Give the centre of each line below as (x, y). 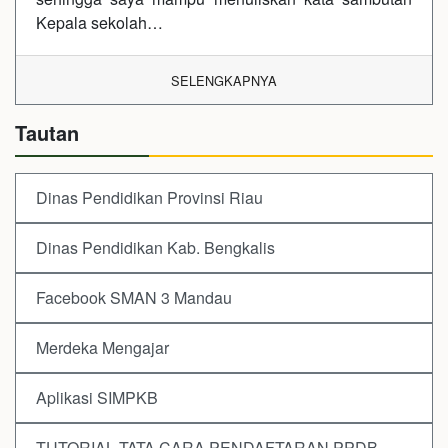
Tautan (47, 133)
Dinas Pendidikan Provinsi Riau (149, 198)
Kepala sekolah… (99, 23)
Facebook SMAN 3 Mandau (134, 298)
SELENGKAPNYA (224, 81)
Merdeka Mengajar (102, 348)
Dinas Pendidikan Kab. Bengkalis (155, 248)
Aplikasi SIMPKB (97, 398)
